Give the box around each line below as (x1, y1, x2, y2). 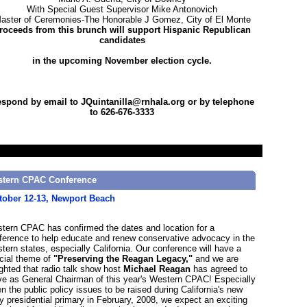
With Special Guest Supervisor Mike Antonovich (27, 4, 217, 14)
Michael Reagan (123, 264, 191, 275)
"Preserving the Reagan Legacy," (53, 254, 193, 265)
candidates (99, 35, 145, 45)
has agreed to (191, 264, 247, 275)
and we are (193, 254, 238, 265)
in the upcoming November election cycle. (32, 56, 212, 66)
